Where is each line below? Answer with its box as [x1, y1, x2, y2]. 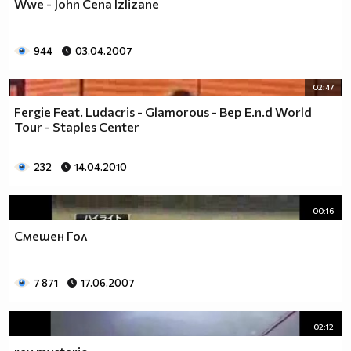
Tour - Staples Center [14, 119, 139, 135]
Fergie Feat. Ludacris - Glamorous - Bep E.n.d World [14, 104, 312, 120]
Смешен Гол [14, 227, 88, 243]
